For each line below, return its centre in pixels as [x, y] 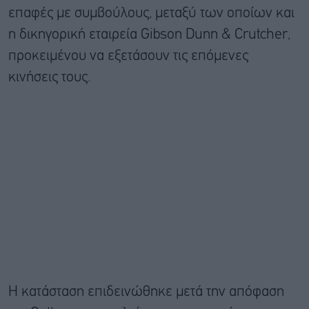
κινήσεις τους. [50, 77]
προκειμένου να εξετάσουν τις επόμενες [128, 56]
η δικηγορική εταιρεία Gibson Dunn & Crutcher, [149, 34]
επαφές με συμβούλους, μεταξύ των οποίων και [151, 13]
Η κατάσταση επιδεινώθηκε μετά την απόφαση [146, 292]
